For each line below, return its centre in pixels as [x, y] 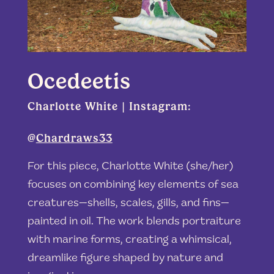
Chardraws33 [74, 138]
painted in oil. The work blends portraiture [134, 222]
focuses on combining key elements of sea [133, 185]
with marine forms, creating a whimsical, [129, 240]
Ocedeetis [79, 81]
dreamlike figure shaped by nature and [125, 258]
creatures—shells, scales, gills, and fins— [128, 203]
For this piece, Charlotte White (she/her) [130, 167]
